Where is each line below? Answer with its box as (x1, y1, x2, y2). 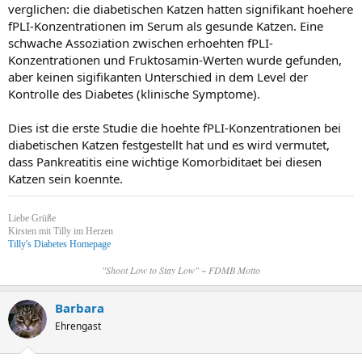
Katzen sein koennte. (8, 170, 123, 187)
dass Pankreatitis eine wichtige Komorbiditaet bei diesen (8, 154, 322, 170)
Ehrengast (55, 319, 101, 333)
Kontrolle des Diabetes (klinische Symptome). (8, 86, 260, 102)
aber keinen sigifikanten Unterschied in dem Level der (8, 69, 308, 85)
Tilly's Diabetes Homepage (8, 238, 111, 250)
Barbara (55, 300, 104, 316)
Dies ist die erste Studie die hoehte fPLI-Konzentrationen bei (8, 120, 341, 136)
